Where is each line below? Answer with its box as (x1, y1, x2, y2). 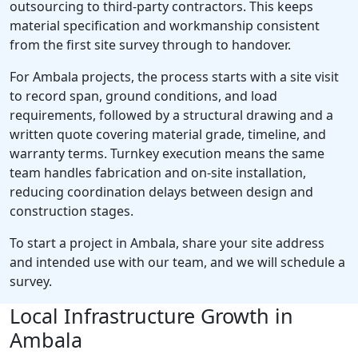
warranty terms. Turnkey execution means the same (10, 145, 324, 163)
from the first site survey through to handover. (10, 36, 291, 54)
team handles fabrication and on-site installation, (10, 164, 306, 182)
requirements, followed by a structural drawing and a (10, 106, 333, 125)
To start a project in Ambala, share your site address (10, 234, 324, 253)
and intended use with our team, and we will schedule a (10, 253, 345, 272)
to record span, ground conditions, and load (10, 87, 277, 105)
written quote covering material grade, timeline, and (10, 125, 326, 144)
